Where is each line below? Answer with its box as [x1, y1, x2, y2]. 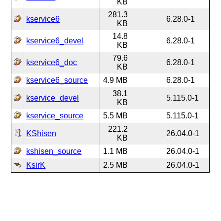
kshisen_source [26, 147, 82, 155]
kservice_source [26, 111, 84, 120]
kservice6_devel [26, 37, 84, 45]
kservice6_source [26, 76, 88, 84]
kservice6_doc [26, 58, 77, 67]
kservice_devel [26, 94, 79, 102]
